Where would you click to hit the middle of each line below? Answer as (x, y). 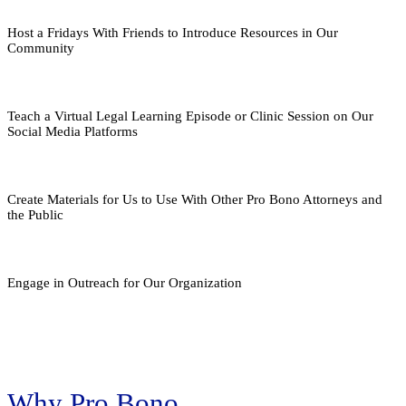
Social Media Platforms (72, 131)
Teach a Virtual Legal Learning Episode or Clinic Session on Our (190, 116)
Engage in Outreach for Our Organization (125, 282)
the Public (35, 214)
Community (41, 48)
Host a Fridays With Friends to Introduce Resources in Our (173, 32)
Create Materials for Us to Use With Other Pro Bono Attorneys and (195, 199)
